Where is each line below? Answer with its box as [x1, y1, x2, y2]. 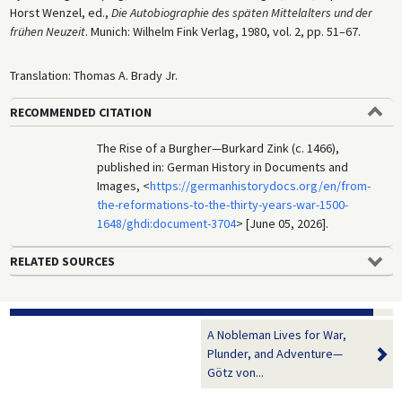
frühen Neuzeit [9, 23, 85, 40]
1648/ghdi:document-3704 [97, 215, 237, 232]
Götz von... [207, 364, 264, 381]
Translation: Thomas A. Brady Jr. [9, 67, 178, 84]
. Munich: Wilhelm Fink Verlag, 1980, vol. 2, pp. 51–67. [84, 23, 361, 40]
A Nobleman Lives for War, [207, 327, 346, 344]
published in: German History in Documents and [97, 159, 349, 176]
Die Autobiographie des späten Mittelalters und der [110, 4, 372, 22]
